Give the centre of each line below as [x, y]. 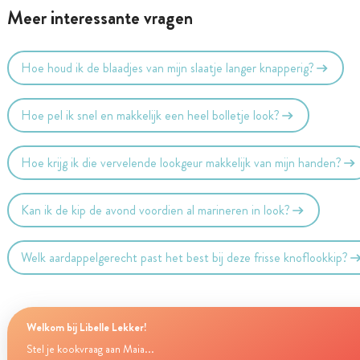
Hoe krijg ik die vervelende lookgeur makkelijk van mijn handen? [182, 162]
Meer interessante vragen [100, 18]
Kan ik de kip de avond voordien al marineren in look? [156, 210]
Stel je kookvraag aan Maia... [90, 349]
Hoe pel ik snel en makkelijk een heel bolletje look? [151, 115]
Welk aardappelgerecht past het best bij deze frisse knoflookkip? [185, 257]
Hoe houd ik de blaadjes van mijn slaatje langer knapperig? [168, 67]
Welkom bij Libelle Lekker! [86, 327]
